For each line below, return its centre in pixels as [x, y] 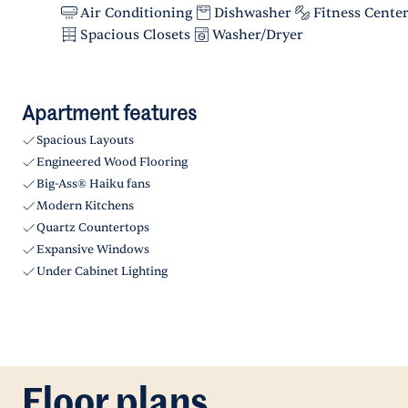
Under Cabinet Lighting [102, 271]
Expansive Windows [93, 250]
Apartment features [109, 115]
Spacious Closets [135, 35]
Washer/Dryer [258, 35]
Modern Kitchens [85, 206]
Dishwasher [253, 13]
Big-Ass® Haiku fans [93, 184]
